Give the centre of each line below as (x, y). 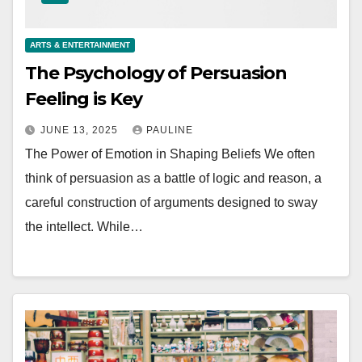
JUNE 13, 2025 (81, 130)
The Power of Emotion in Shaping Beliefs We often (170, 154)
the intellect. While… (84, 227)
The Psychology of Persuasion (156, 74)
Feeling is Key (84, 99)
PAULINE (170, 130)
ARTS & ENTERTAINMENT (80, 45)
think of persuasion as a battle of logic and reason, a (173, 179)
